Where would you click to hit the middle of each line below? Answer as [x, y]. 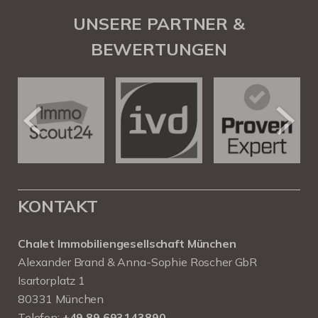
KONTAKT [58, 206]
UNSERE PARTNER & [159, 23]
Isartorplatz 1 [51, 281]
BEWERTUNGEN [159, 49]
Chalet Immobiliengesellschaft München [127, 244]
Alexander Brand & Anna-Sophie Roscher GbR [138, 262]
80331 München [61, 299]
